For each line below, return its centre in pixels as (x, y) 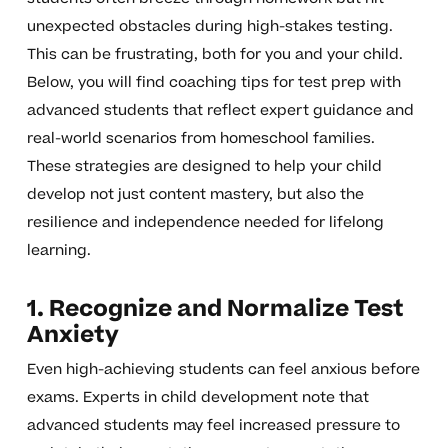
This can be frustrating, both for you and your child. (214, 55)
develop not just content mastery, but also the (195, 195)
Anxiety (72, 335)
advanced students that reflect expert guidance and (220, 111)
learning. (58, 251)
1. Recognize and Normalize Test (215, 309)
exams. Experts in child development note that (197, 398)
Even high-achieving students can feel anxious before (223, 370)
